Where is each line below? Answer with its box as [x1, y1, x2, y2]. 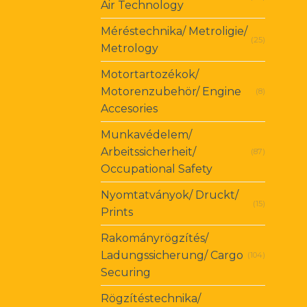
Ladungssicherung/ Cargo [101, 249, 243, 262]
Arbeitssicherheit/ [101, 145, 196, 159]
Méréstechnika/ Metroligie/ [101, 25, 247, 38]
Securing [101, 266, 151, 280]
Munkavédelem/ [101, 128, 192, 142]
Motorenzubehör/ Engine [101, 85, 241, 99]
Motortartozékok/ [101, 68, 199, 82]
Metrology [101, 42, 158, 56]
